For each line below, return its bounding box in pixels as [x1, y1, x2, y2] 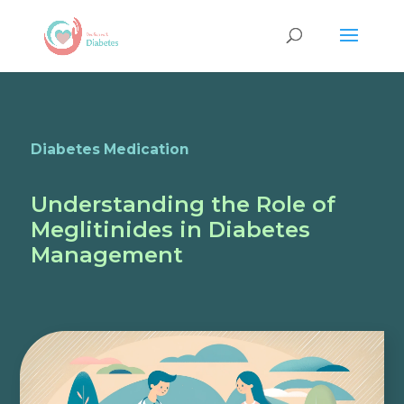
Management [30, 242, 183, 268]
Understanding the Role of [30, 191, 335, 217]
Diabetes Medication [30, 141, 189, 158]
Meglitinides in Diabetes [30, 216, 310, 243]
